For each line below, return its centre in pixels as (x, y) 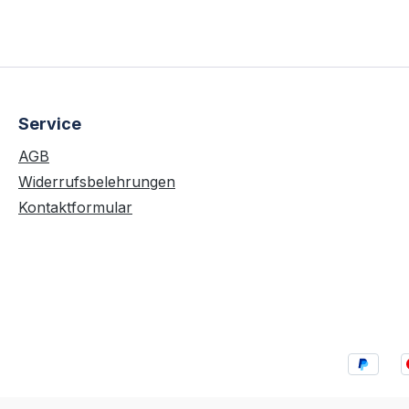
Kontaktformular (75, 208)
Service (50, 124)
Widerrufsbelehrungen (97, 182)
